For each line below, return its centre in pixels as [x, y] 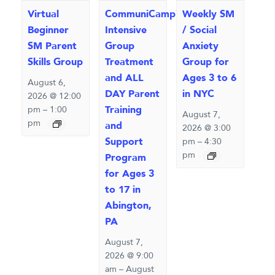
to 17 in [122, 190]
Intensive [126, 30]
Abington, [128, 206]
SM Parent [52, 46]
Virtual [43, 14]
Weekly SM [208, 14]
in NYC [198, 94]
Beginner [48, 30]
